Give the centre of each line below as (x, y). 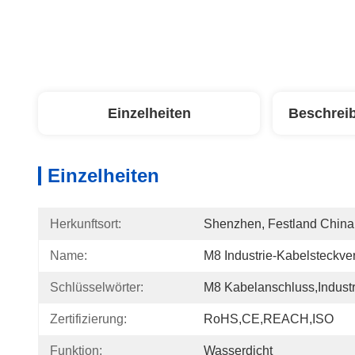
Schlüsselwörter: (97, 287)
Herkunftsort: (86, 224)
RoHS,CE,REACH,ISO (269, 319)
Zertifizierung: (88, 319)
